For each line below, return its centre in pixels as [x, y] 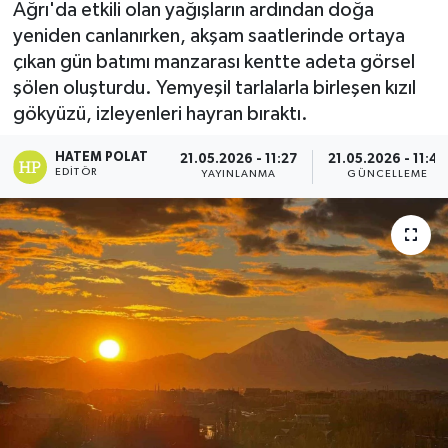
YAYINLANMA [239, 174]
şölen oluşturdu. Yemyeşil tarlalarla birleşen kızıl [214, 87]
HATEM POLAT [102, 157]
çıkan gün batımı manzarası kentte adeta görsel [213, 61]
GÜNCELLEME [388, 174]
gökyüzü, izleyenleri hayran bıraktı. [160, 113]
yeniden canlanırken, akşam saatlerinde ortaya [208, 35]
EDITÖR [76, 171]
